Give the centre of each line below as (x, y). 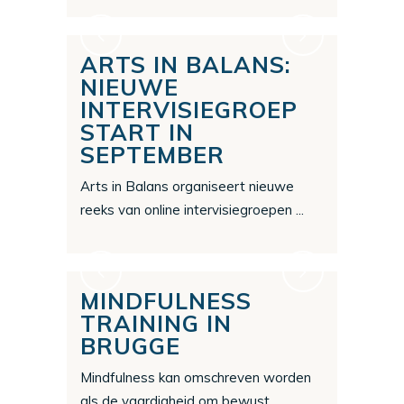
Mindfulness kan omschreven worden (196, 378)
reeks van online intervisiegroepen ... (192, 210)
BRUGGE (130, 346)
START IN (137, 133)
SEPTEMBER (152, 155)
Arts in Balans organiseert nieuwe (187, 187)
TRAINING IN (156, 324)
